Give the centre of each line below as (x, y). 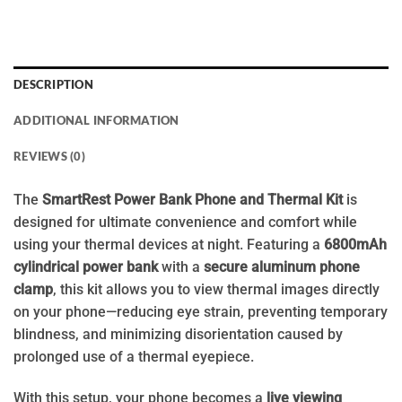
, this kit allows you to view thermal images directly (216, 290)
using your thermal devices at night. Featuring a (169, 245)
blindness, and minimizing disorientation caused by (178, 335)
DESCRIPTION (53, 84)
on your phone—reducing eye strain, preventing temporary (201, 312)
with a (181, 267)
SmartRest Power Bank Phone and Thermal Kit (192, 200)
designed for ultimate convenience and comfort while (185, 223)
